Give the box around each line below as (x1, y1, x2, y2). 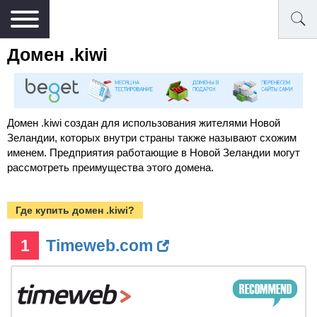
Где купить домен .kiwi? (16, 204, 134, 217)
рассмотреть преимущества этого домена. (7, 161, 214, 174)
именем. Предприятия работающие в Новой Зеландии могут (7, 146, 300, 159)
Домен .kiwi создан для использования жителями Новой (7, 117, 280, 129)
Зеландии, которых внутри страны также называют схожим (7, 132, 296, 144)
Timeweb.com (46, 236, 157, 255)
